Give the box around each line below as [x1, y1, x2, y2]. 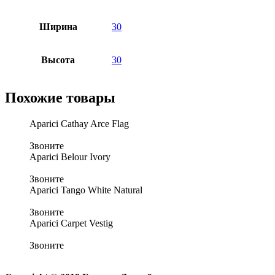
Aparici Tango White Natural [29, 184, 142, 195]
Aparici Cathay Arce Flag [29, 118, 129, 129]
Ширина [39, 21, 77, 32]
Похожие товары [5, 89, 115, 106]
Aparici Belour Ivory [29, 151, 110, 162]
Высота [41, 54, 75, 65]
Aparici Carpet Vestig [29, 217, 113, 228]
